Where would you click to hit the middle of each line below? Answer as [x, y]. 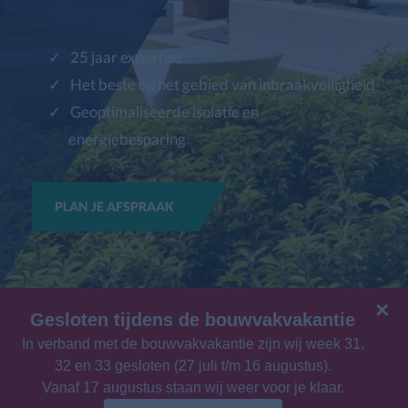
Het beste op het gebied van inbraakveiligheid [223, 84]
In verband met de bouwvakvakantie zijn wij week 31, [193, 343]
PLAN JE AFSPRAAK [116, 206]
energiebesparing [127, 138]
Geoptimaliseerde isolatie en [164, 111]
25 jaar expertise [126, 56]
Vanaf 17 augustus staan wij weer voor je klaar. [193, 387]
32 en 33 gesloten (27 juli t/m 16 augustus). [193, 365]
